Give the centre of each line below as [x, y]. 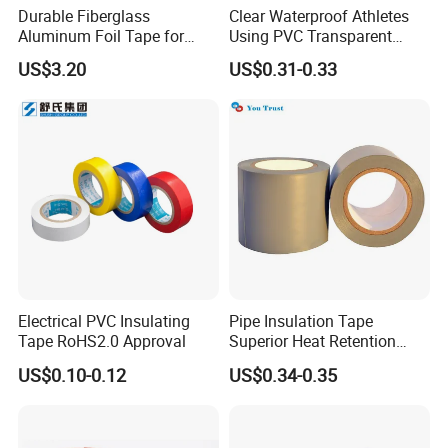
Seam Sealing [67, 55]
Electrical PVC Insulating [104, 321]
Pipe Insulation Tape [300, 321]
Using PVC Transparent [310, 35]
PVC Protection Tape [301, 361]
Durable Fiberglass [84, 15]
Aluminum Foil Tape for [101, 35]
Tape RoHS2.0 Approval [102, 341]
